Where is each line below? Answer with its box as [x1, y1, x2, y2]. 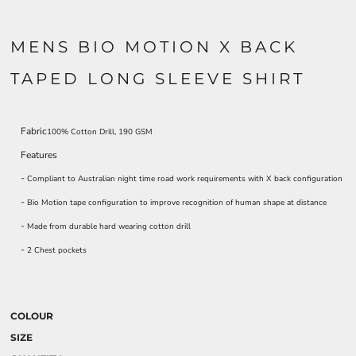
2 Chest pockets [27, 245, 87, 256]
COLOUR [10, 310, 53, 322]
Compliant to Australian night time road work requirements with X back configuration [27, 173, 342, 184]
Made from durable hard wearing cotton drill [27, 221, 191, 232]
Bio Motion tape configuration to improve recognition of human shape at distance [27, 197, 327, 208]
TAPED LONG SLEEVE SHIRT [10, 69, 305, 88]
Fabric [21, 125, 47, 137]
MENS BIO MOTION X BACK [10, 37, 298, 56]
